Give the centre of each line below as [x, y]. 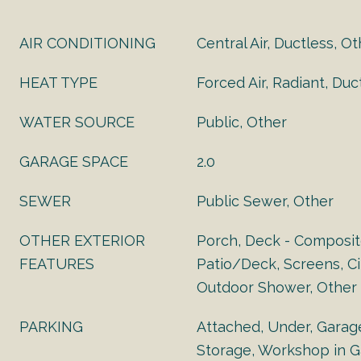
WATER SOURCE [77, 122]
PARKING [51, 327]
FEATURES [57, 264]
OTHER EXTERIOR [82, 241]
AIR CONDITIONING [87, 43]
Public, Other [242, 122]
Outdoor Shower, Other [277, 287]
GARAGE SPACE [74, 162]
